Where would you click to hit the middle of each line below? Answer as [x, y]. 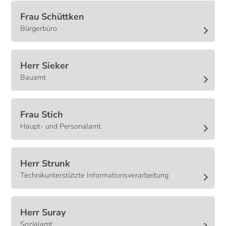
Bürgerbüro [39, 29]
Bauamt [33, 77]
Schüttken [63, 17]
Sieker [55, 66]
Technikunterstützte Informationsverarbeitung [95, 175]
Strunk [56, 164]
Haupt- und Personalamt [61, 126]
